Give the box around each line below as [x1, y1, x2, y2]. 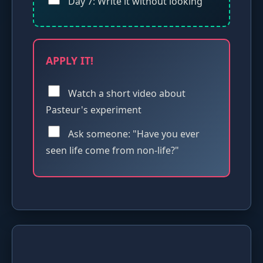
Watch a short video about [66, 87, 186, 100]
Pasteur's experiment [46, 103, 141, 117]
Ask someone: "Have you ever [66, 127, 200, 141]
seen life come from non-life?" [46, 144, 179, 157]
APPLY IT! [46, 53, 93, 68]
